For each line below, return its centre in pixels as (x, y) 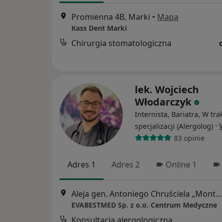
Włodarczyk (163, 102)
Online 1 (181, 165)
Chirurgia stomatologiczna (121, 43)
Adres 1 (82, 165)
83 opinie (189, 138)
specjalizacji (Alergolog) (174, 126)
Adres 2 (126, 165)
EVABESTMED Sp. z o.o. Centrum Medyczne (144, 205)
